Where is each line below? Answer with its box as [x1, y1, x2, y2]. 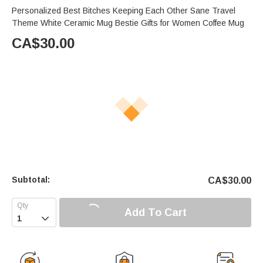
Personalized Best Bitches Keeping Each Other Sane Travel [12, 6, 235, 16]
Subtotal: [12, 175, 50, 185]
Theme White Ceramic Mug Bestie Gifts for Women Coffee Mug [12, 18, 244, 28]
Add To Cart [124, 206, 187, 218]
